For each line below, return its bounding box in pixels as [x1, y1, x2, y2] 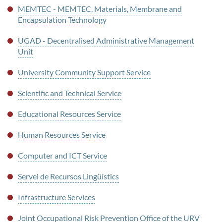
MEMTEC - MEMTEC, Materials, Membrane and [17, 4, 182, 14]
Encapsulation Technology [17, 15, 107, 25]
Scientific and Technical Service [17, 88, 121, 98]
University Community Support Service [17, 67, 151, 77]
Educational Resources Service [17, 109, 121, 119]
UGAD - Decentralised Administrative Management [17, 36, 194, 46]
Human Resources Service [17, 130, 106, 140]
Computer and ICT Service [17, 151, 107, 161]
